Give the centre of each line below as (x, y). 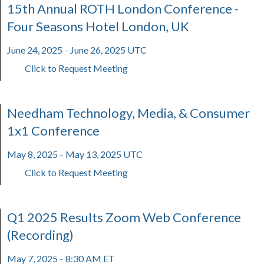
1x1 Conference (53, 131)
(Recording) (40, 235)
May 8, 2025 (33, 154)
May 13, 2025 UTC (103, 154)
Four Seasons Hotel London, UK (98, 26)
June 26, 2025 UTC (108, 50)
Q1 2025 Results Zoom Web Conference (124, 217)
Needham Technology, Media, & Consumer (128, 113)
